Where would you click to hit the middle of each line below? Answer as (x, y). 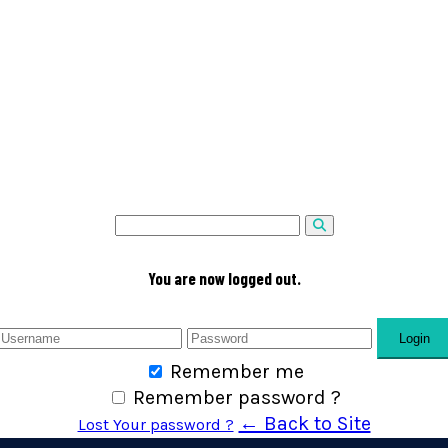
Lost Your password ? (155, 425)
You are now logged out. (224, 277)
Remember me (236, 372)
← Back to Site (304, 424)
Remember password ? (236, 398)
